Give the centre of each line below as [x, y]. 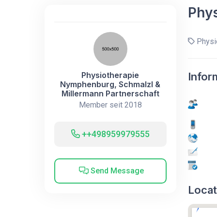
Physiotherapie [110, 75]
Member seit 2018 [110, 105]
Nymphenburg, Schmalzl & [110, 84]
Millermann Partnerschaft [110, 93]
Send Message [116, 170]
